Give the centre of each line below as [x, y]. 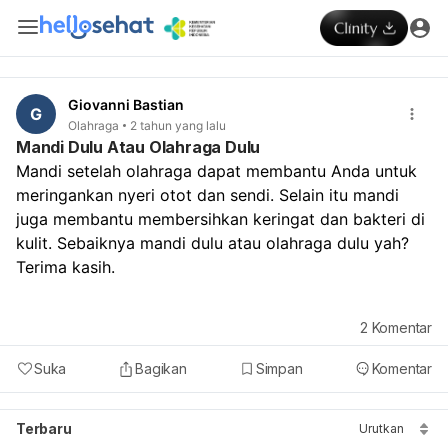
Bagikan [161, 368]
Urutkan [381, 428]
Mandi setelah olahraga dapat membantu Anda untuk [216, 170]
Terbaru [44, 428]
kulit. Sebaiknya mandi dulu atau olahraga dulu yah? [212, 242]
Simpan [279, 368]
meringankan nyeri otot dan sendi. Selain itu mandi [207, 194]
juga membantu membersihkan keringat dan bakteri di [220, 218]
